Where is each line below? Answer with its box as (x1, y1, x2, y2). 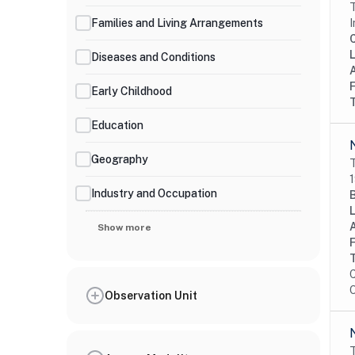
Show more (97, 222, 151, 233)
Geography (91, 152, 148, 166)
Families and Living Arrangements (91, 16, 263, 29)
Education (91, 118, 143, 132)
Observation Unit (105, 288, 197, 302)
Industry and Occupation (91, 186, 217, 200)
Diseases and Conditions (91, 50, 216, 63)
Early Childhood (91, 84, 172, 97)
